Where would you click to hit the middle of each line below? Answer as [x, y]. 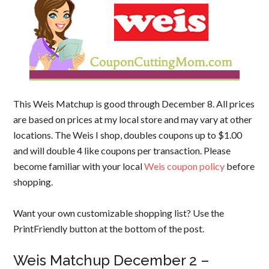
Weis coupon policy [185, 166]
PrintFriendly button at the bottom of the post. [109, 228]
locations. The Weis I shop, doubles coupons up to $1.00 [128, 135]
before [240, 166]
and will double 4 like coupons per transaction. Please [122, 150]
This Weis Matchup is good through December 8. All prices [134, 104]
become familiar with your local [79, 166]
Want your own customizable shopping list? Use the [119, 213]
